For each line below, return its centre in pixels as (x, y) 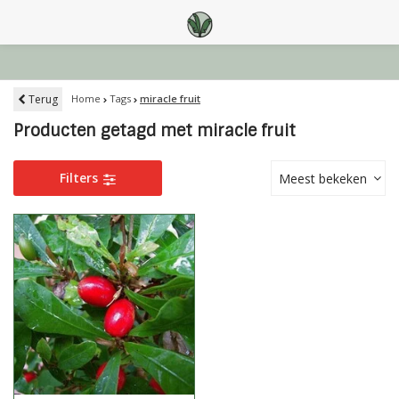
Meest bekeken (323, 179)
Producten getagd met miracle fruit (155, 131)
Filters (81, 178)
